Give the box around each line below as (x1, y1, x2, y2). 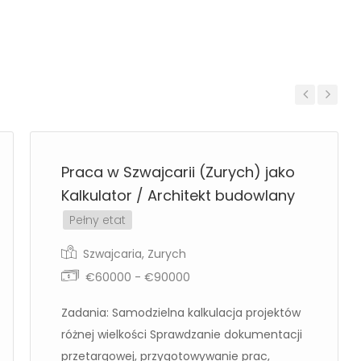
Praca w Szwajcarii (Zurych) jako (61, 162, 295, 182)
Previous (295, 110, 330, 122)
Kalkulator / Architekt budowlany (61, 185, 295, 205)
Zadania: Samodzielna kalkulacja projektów (61, 305, 301, 321)
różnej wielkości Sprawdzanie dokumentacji (61, 326, 302, 342)
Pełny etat (69, 212, 126, 228)
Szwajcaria (83, 246, 142, 262)
